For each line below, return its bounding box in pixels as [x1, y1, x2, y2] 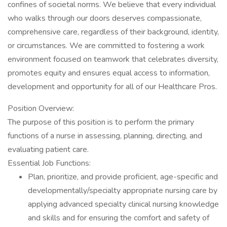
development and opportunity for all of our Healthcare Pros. [8, 81, 217, 92]
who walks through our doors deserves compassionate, [8, 13, 202, 24]
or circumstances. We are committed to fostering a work [8, 40, 205, 51]
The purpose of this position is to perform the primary [8, 117, 194, 128]
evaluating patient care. [8, 144, 95, 155]
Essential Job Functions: [8, 158, 91, 169]
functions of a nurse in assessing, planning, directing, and [8, 130, 202, 141]
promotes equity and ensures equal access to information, [8, 67, 210, 79]
